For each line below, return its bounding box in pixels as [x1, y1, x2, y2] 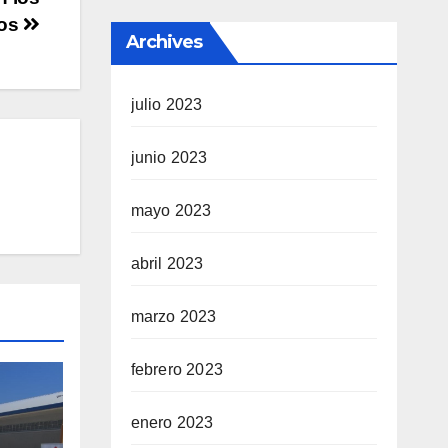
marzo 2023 [130, 307, 217, 325]
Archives [125, 30, 203, 53]
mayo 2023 [130, 201, 212, 219]
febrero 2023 [130, 360, 223, 378]
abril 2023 [130, 254, 204, 272]
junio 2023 [130, 148, 208, 166]
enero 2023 [130, 413, 214, 431]
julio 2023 [130, 95, 203, 113]
